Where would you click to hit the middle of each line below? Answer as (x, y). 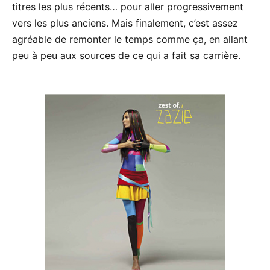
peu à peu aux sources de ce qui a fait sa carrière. (126, 55)
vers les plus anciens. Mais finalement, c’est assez (125, 23)
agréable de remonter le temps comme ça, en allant (130, 39)
